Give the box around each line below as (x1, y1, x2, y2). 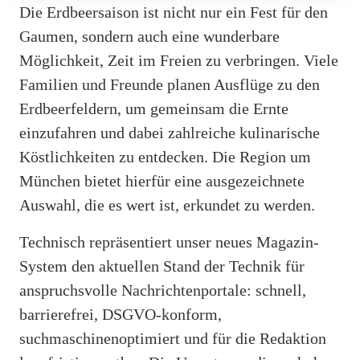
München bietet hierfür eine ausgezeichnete (19, 171, 305, 190)
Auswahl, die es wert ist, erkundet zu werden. (19, 195, 315, 214)
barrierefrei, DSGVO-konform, (19, 305, 222, 323)
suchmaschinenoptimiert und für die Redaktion (19, 329, 326, 347)
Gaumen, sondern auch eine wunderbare (19, 27, 280, 45)
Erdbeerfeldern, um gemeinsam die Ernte (19, 99, 288, 117)
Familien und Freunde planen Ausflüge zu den (19, 75, 320, 93)
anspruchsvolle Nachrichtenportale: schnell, (19, 280, 306, 299)
